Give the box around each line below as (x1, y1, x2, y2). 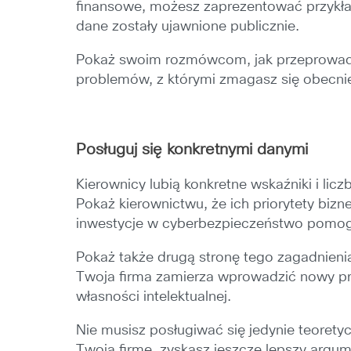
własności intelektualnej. (76, 290, 232, 304)
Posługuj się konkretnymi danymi (76, 142, 309, 157)
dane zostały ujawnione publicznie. (76, 20, 300, 34)
